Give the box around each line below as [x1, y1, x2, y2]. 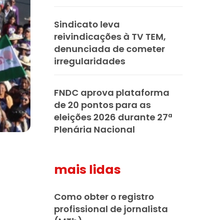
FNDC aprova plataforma [54, 86, 169, 99]
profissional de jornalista [54, 202, 168, 215]
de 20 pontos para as [54, 98, 151, 111]
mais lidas [54, 161, 121, 178]
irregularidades [54, 55, 125, 67]
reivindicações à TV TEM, [54, 30, 166, 43]
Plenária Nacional [54, 123, 135, 136]
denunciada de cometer [54, 42, 165, 55]
